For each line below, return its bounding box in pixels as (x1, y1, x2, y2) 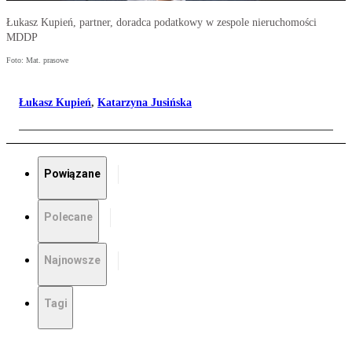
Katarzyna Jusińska (97, 97, 192, 109)
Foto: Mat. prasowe (6, 56, 68, 65)
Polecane (44, 211, 93, 224)
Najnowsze (44, 254, 101, 267)
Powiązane (44, 167, 101, 181)
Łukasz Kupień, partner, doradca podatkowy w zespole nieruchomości (6, 16, 317, 29)
